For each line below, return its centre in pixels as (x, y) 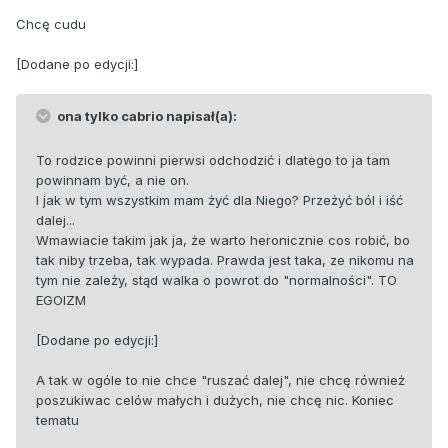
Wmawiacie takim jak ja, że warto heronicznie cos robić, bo (223, 240)
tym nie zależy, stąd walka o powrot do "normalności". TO (216, 280)
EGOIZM (61, 300)
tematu (57, 420)
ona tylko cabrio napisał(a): (145, 116)
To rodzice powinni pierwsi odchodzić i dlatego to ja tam (213, 160)
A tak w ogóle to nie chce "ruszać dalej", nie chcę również (220, 380)
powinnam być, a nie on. (112, 180)
